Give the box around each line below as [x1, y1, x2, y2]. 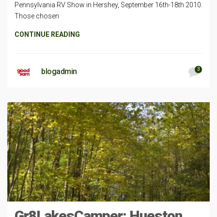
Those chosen [15, 12, 59, 20]
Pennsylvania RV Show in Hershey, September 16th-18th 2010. [15, 1, 202, 9]
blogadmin [41, 67, 77, 77]
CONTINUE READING [15, 31, 80, 39]
